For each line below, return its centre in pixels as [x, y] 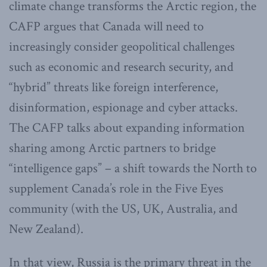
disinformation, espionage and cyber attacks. [123, 108]
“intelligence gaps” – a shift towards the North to [133, 169]
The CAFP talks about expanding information [127, 128]
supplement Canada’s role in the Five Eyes [116, 189]
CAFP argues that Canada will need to [106, 27]
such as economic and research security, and [121, 67]
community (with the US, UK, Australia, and [123, 209]
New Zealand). [46, 229]
